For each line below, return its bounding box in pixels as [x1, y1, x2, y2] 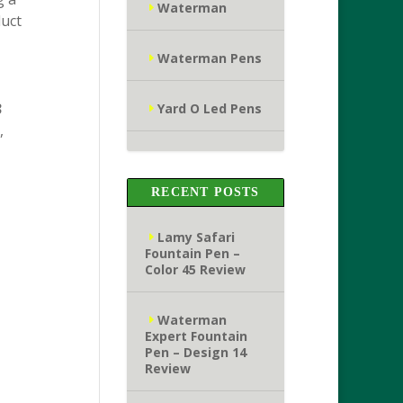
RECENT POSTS [151, 185, 260, 199]
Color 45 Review [144, 261, 246, 278]
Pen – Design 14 [144, 344, 246, 361]
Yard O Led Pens [157, 100, 262, 117]
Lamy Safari [157, 228, 235, 246]
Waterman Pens [157, 49, 262, 67]
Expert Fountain [144, 327, 247, 345]
